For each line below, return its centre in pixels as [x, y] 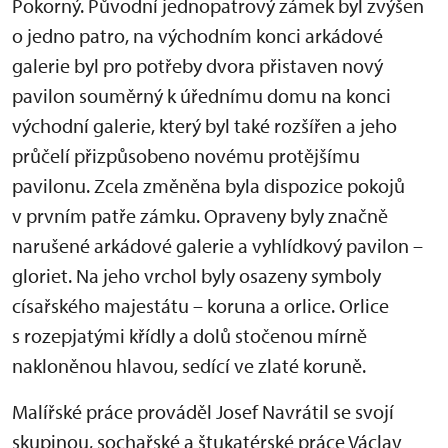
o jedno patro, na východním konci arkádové [197, 35]
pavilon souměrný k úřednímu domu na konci [201, 95]
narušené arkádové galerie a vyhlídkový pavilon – [217, 245]
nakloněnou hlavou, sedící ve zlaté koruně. [189, 365]
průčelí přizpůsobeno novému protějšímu [186, 155]
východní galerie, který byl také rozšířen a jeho [204, 125]
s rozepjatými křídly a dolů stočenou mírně [189, 335]
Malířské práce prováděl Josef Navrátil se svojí [203, 411]
